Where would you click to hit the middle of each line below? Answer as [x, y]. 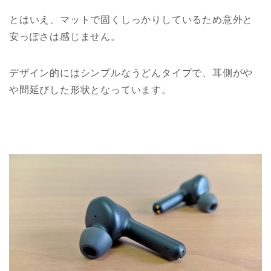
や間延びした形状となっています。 [90, 90]
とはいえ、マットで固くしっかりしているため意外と [131, 20]
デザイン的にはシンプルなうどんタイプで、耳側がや [131, 73]
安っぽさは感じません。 [65, 37]
